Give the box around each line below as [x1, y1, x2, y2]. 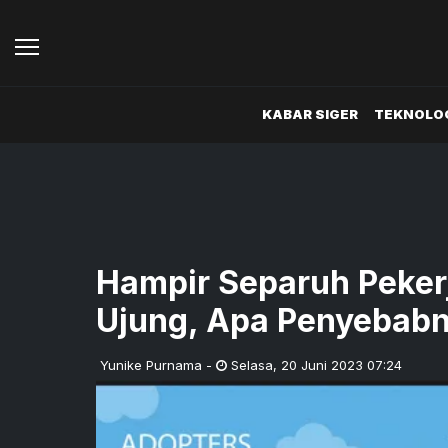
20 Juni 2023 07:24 [281, 356, 402, 373]
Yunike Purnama [100, 356, 202, 373]
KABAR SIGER [262, 106, 358, 123]
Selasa [231, 356, 273, 373]
